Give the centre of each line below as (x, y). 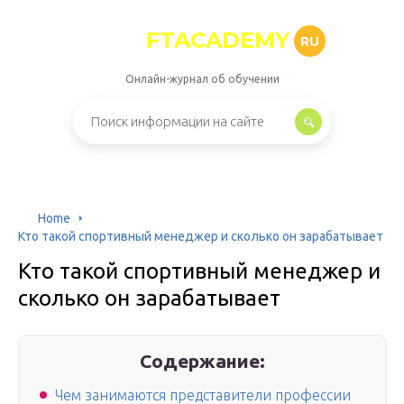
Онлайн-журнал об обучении (202, 79)
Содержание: (203, 361)
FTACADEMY (218, 40)
